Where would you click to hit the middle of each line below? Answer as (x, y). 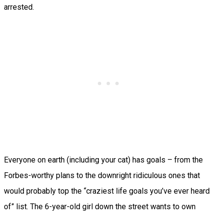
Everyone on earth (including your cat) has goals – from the (103, 160)
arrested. (19, 7)
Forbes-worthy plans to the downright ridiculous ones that (102, 176)
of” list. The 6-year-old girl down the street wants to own (100, 207)
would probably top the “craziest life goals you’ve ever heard (107, 191)
